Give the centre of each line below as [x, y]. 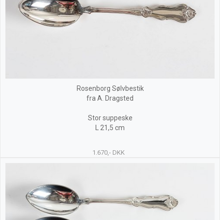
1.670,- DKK [108, 152]
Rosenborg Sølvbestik [110, 88]
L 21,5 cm [110, 128]
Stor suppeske [110, 118]
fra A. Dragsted [110, 98]
